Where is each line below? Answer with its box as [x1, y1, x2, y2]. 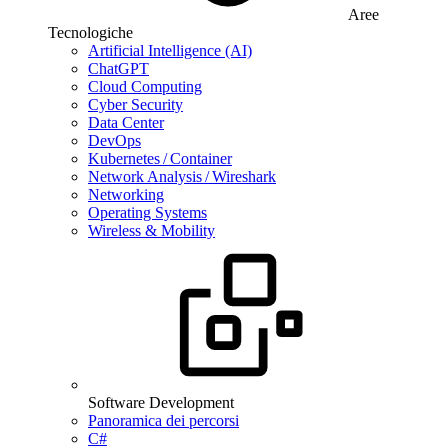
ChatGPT [88, 60, 149, 77]
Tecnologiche [48, 24, 133, 41]
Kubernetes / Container [88, 150, 232, 167]
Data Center [88, 114, 164, 131]
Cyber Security [88, 96, 183, 113]
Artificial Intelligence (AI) [88, 42, 252, 59]
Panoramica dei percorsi [88, 412, 239, 429]
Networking [88, 186, 164, 203]
